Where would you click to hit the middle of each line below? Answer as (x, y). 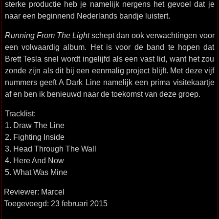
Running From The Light (47, 35)
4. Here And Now (34, 160)
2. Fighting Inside (34, 137)
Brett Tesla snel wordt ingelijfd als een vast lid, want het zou (109, 59)
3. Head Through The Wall (50, 149)
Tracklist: (20, 113)
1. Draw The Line (34, 125)
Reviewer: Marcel (34, 192)
